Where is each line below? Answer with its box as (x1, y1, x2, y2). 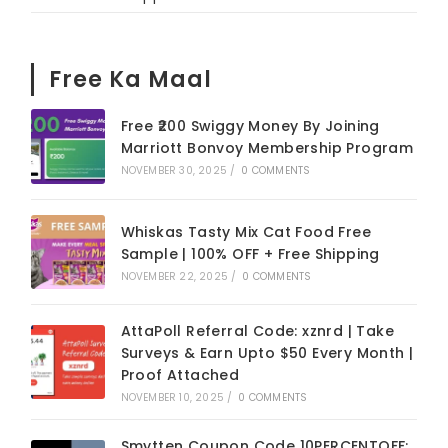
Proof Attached (120, 364, 240, 385)
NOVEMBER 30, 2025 (120, 163, 228, 179)
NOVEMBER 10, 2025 (120, 389, 225, 405)
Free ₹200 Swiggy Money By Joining (120, 116, 380, 137)
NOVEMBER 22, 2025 (120, 268, 229, 284)
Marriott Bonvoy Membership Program (120, 138, 414, 159)
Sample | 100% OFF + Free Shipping (120, 243, 380, 264)
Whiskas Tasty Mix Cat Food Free (120, 221, 372, 242)
